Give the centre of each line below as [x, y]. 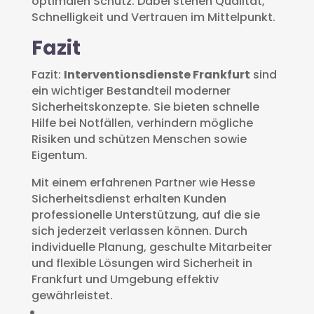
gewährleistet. [72, 295]
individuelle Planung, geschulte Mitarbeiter [151, 247]
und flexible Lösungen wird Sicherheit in [142, 263]
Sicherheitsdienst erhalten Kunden [129, 198]
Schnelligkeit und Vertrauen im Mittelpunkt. [153, 17]
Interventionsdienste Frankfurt [157, 74]
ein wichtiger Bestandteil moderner [131, 90]
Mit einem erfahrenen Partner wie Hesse [143, 182]
